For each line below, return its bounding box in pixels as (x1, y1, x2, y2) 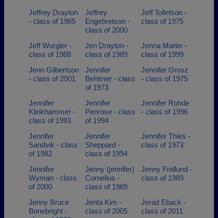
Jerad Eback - (141, 198, 186, 206)
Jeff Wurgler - (29, 41, 72, 50)
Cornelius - (85, 174, 120, 182)
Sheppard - (85, 141, 120, 149)
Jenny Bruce (29, 198, 69, 206)
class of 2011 (141, 207, 183, 215)
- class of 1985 (29, 17, 75, 25)
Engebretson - (85, 17, 130, 25)
